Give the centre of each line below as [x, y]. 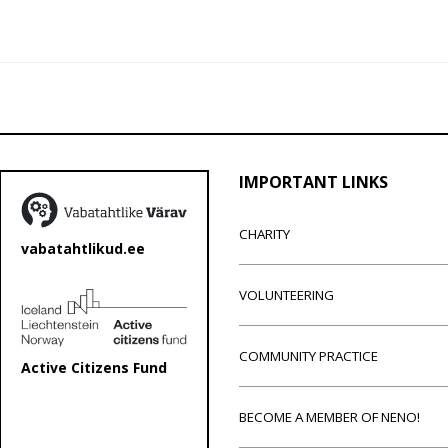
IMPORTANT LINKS [313, 181]
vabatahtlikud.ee [83, 249]
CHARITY [264, 233]
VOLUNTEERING [286, 294]
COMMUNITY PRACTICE [308, 355]
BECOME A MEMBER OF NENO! [329, 416]
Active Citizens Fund [94, 368]
